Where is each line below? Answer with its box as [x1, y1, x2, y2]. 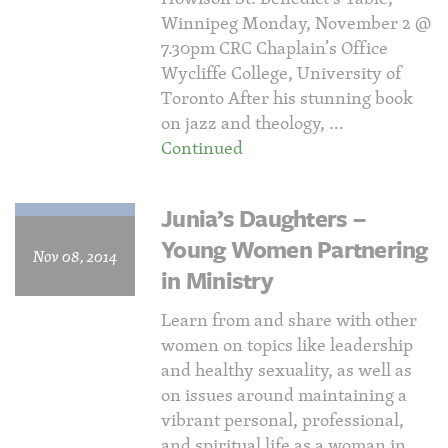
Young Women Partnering [161, 232, 428, 266]
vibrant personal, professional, [161, 406, 404, 433]
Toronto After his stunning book [161, 84, 413, 111]
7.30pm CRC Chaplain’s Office [161, 34, 388, 61]
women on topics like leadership [161, 331, 413, 358]
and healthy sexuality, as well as [161, 356, 412, 383]
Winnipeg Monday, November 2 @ [161, 9, 431, 36]
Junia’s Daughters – [161, 201, 365, 235]
